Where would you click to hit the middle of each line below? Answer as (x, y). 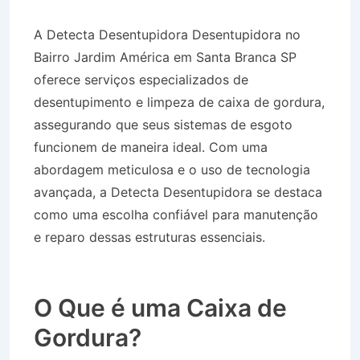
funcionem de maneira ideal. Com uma (151, 147)
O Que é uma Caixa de (160, 307)
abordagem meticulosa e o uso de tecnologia (172, 169)
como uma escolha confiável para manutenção (176, 214)
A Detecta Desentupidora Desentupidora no (167, 34)
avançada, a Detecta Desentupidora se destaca (178, 192)
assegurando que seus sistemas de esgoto (163, 124)
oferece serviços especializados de (141, 79)
